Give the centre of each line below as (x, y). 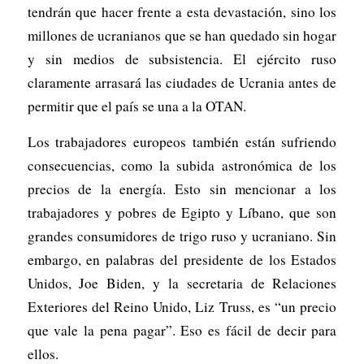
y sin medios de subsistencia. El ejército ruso (182, 59)
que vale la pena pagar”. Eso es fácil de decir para (182, 330)
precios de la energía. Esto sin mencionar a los (182, 188)
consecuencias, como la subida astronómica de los (182, 165)
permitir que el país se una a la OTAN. (136, 106)
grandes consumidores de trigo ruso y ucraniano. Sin (182, 236)
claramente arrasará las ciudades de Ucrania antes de (182, 83)
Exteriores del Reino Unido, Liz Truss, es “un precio (182, 306)
